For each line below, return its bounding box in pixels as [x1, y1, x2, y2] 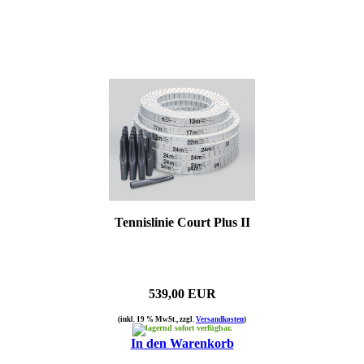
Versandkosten [196, 314, 244, 323]
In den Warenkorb [130, 336, 234, 350]
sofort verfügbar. [171, 323, 232, 332]
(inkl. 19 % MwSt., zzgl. [118, 314, 196, 323]
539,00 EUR [148, 286, 216, 301]
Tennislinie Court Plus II [114, 214, 250, 229]
